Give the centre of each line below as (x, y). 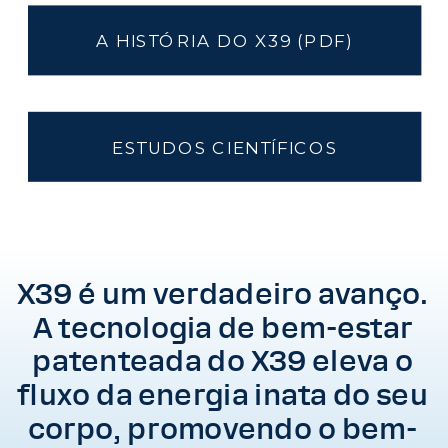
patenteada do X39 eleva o (222, 361)
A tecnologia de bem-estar (222, 327)
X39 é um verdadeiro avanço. (222, 294)
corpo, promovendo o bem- (222, 428)
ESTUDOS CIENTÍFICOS (225, 147)
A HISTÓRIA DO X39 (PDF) (225, 41)
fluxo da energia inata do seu (222, 394)
